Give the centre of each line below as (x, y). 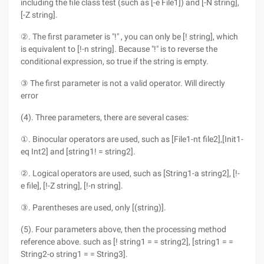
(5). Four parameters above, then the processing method (123, 229)
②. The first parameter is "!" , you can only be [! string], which (129, 37)
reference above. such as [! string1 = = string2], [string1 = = (127, 242)
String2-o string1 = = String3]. (74, 254)
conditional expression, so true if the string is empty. (115, 61)
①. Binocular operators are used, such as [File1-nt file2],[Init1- (132, 139)
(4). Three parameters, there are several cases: (105, 117)
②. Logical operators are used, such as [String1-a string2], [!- (130, 173)
